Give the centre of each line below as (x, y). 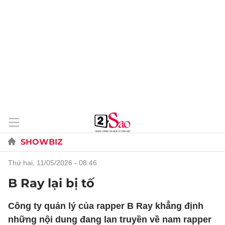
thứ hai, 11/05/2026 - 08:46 (55, 163)
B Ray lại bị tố (51, 183)
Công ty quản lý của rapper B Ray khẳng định (106, 206)
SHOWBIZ (42, 142)
